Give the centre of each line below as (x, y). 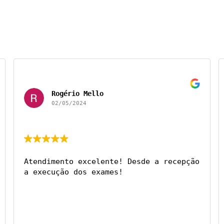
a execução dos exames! (73, 172)
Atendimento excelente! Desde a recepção (111, 162)
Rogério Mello (77, 94)
